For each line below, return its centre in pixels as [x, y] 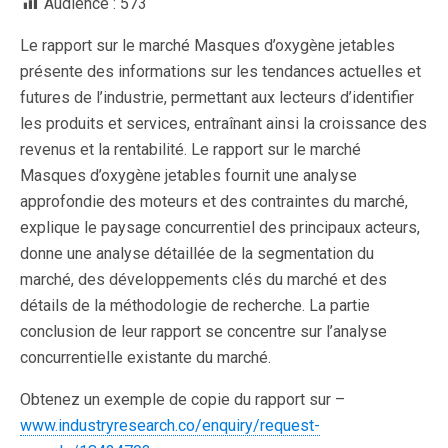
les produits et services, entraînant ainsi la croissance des [223, 123]
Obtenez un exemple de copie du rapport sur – [182, 399]
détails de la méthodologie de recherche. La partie [195, 305]
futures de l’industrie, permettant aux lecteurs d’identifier [217, 97]
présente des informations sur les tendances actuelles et [220, 71]
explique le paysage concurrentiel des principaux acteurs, [220, 227]
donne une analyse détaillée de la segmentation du [197, 253]
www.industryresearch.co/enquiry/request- [170, 425]
